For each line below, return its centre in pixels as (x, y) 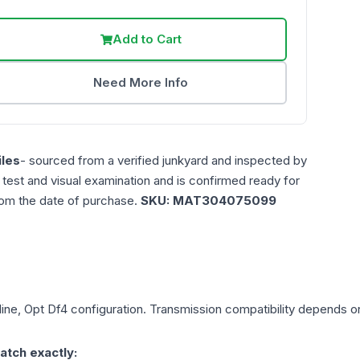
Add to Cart (147, 39)
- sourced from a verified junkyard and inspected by (164, 161)
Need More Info (141, 83)
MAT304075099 (225, 201)
